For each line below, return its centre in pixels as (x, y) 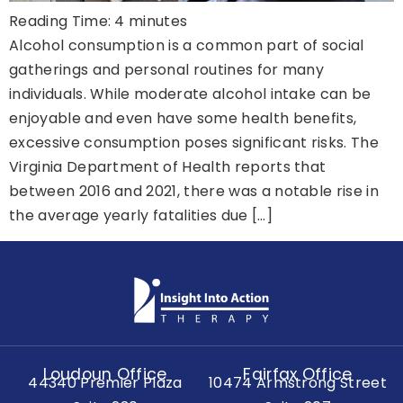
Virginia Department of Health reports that (168, 167)
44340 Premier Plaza (105, 382)
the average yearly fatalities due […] (141, 216)
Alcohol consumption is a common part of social (187, 46)
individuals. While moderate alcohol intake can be (190, 94)
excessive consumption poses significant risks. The (194, 143)
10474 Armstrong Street (298, 382)
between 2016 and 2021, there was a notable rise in (194, 192)
